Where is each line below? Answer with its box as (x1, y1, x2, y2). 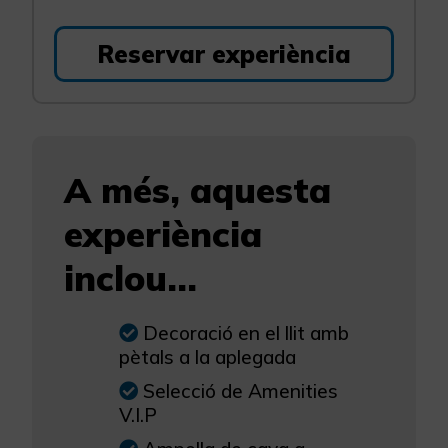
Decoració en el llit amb (143, 321, 349, 346)
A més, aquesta (64, 168, 331, 213)
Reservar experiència (97, 39, 351, 70)
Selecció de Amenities (143, 379, 338, 404)
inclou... (64, 256, 197, 301)
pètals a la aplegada (119, 345, 296, 370)
